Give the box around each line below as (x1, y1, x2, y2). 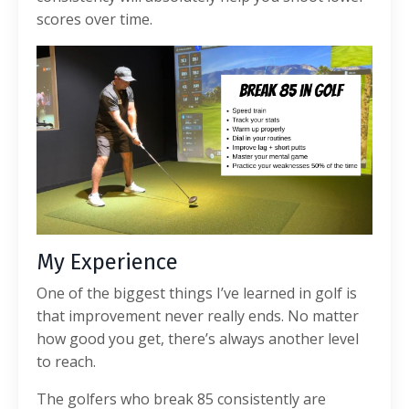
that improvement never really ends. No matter (37, 305, 359, 326)
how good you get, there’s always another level (37, 328, 359, 349)
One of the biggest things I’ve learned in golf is (37, 282, 357, 303)
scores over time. (37, 8, 152, 29)
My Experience (37, 248, 178, 275)
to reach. (37, 351, 96, 372)
